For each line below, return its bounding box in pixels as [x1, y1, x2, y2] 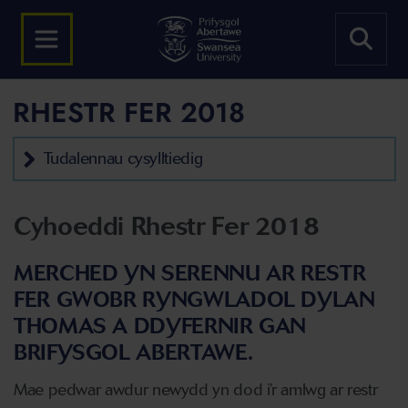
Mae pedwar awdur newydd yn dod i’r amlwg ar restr [14, 380, 378, 400]
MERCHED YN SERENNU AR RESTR [14, 260, 366, 286]
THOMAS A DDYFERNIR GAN [14, 312, 307, 339]
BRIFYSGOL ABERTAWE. [14, 339, 253, 365]
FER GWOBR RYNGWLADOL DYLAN [14, 286, 375, 312]
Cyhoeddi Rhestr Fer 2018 [14, 210, 320, 241]
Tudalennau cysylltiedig [43, 148, 203, 168]
